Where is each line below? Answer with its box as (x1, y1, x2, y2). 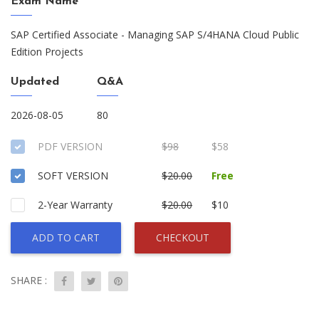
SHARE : (11, 273, 47, 287)
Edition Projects (11, 45, 83, 58)
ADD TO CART (32, 231, 100, 244)
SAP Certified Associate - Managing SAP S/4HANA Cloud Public (11, 28, 299, 41)
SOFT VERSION (38, 169, 108, 182)
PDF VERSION (38, 140, 103, 153)
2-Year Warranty (38, 198, 113, 211)
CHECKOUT (156, 231, 209, 244)
